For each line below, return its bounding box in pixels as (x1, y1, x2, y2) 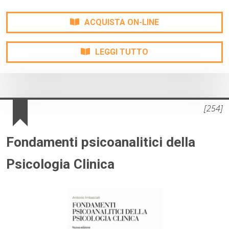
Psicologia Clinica (6, 156, 114, 172)
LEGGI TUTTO (95, 47, 148, 57)
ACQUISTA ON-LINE (84, 17, 159, 27)
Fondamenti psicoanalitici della (6, 134, 195, 150)
